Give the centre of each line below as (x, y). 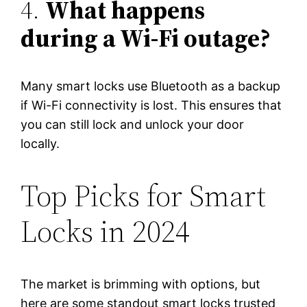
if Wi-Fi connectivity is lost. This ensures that (151, 105)
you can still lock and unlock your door (133, 124)
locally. (40, 143)
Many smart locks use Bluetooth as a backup (151, 86)
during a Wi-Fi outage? (146, 38)
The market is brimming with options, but (141, 284)
